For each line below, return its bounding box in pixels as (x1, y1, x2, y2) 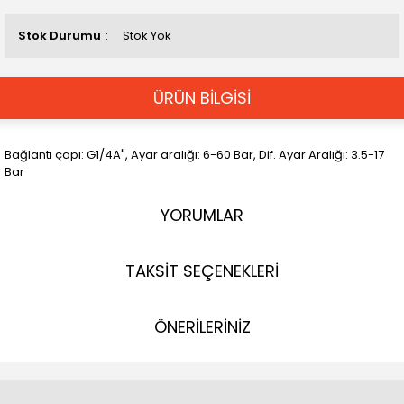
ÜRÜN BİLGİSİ (153, 87, 251, 109)
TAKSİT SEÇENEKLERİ (125, 260, 279, 282)
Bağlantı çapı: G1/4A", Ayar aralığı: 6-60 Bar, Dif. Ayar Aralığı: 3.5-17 (5, 146, 384, 163)
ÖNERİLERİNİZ (153, 316, 251, 338)
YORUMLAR (161, 204, 243, 226)
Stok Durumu (18, 27, 101, 44)
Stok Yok (123, 27, 171, 44)
